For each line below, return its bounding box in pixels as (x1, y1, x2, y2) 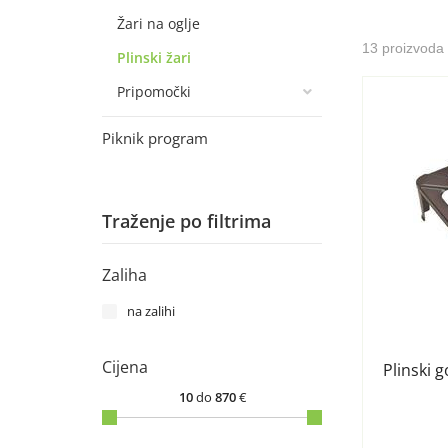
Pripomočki (117, 82, 191, 101)
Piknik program (102, 128, 208, 148)
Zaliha (102, 264, 147, 286)
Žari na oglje (117, 14, 200, 33)
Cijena (102, 356, 148, 378)
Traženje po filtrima (102, 209, 271, 233)
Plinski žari (117, 48, 191, 67)
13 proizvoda (362, 40, 444, 56)
